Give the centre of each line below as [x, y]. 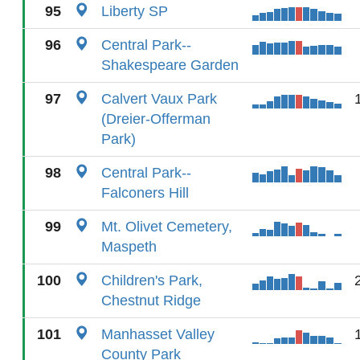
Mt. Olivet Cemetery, [167, 227]
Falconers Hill [145, 193]
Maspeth [129, 247]
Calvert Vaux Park [159, 99]
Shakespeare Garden [170, 65]
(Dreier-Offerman [156, 119]
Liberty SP [135, 11]
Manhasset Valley [158, 334]
